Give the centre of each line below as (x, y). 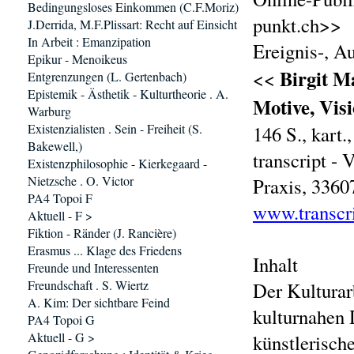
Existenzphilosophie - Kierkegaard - (117, 163)
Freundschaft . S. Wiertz (88, 285)
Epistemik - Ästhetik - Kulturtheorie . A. (128, 94)
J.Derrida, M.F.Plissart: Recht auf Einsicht (132, 24)
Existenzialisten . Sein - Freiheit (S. (115, 128)
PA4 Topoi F (60, 198)
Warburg (49, 111)
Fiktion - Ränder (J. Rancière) (102, 233)
